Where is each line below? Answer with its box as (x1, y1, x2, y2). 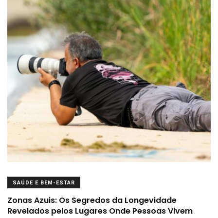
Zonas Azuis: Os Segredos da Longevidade (7, 195, 177, 206)
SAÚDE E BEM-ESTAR (13, 179, 75, 186)
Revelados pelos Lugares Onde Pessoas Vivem (7, 205, 193, 217)
